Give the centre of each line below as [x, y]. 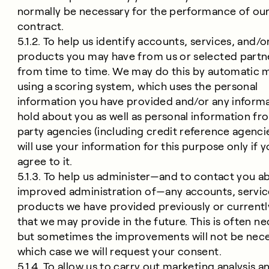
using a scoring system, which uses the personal [138, 86]
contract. [41, 26]
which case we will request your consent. [119, 252]
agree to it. [45, 162]
